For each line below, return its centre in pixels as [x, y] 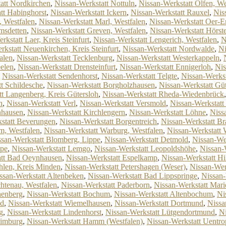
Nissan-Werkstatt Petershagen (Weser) [125, 167]
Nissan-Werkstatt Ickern [89, 12]
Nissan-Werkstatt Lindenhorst [54, 212]
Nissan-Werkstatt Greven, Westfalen [88, 31]
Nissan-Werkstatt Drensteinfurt [67, 67]
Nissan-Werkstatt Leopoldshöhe [145, 149]
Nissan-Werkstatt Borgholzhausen [101, 85]
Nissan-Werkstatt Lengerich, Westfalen [155, 40]
